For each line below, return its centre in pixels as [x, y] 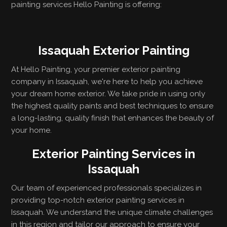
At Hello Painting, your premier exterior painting [96, 69]
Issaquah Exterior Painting [113, 50]
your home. [32, 130]
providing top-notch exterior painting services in [98, 200]
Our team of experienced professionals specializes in [107, 188]
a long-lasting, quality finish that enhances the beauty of [113, 118]
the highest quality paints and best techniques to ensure [112, 106]
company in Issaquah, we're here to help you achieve [107, 82]
